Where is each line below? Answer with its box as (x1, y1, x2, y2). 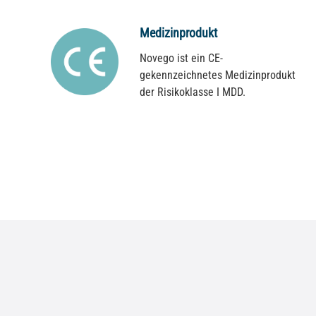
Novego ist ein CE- (139, 51, 223, 65)
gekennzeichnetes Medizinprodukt (139, 68, 296, 82)
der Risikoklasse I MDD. (139, 85, 245, 99)
